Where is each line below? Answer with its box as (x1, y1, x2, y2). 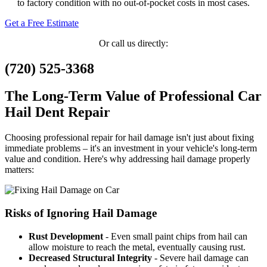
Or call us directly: (99, 38, 168, 48)
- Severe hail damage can (152, 252, 249, 263)
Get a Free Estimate (5, 17, 79, 28)
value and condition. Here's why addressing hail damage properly (5, 154, 250, 164)
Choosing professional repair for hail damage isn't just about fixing (5, 132, 254, 143)
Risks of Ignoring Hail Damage (5, 207, 157, 220)
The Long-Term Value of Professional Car (5, 88, 262, 104)
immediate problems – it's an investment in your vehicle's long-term (5, 143, 257, 154)
